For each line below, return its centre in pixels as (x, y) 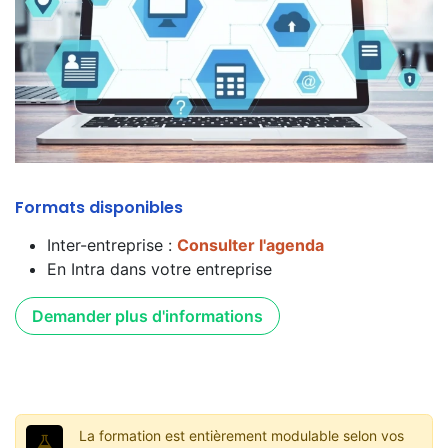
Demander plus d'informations (147, 316)
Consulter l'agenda (250, 245)
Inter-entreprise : (112, 245)
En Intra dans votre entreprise (159, 269)
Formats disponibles (99, 208)
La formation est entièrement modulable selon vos (241, 436)
